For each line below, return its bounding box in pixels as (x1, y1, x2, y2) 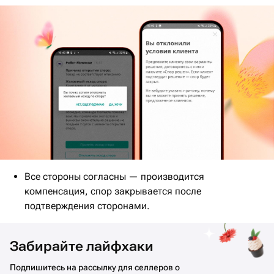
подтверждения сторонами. (24, 200, 150, 212)
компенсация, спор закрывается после (24, 185, 201, 198)
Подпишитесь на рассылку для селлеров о (10, 262, 180, 273)
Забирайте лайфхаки (10, 239, 154, 254)
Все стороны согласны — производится (24, 171, 204, 183)
